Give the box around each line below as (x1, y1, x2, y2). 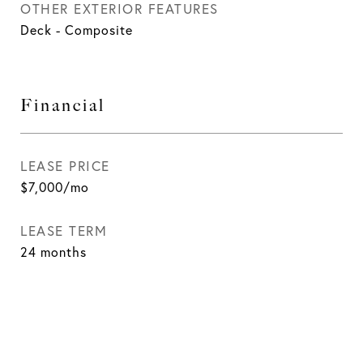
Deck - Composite (20, 22, 133, 38)
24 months (20, 244, 87, 260)
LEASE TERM (20, 222, 107, 239)
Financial (20, 95, 105, 115)
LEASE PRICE (20, 157, 110, 174)
